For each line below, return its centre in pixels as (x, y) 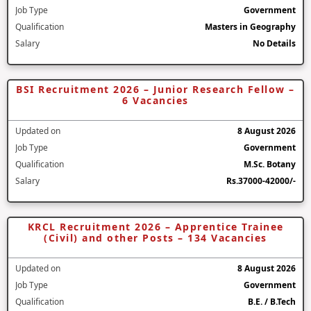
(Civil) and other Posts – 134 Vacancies (155, 237)
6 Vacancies (155, 100)
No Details (274, 43)
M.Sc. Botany (270, 164)
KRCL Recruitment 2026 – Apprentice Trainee (155, 226)
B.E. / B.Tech (272, 301)
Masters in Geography (250, 26)
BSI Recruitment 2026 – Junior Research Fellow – (155, 89)
